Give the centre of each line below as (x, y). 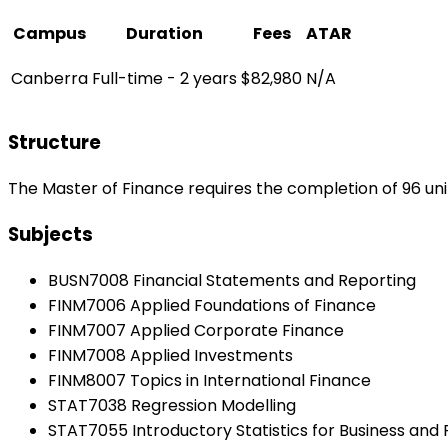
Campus (49, 33)
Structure (54, 143)
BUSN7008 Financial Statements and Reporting (232, 280)
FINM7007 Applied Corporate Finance (196, 330)
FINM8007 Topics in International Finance (209, 380)
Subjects (50, 234)
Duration (164, 33)
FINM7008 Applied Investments (170, 355)
